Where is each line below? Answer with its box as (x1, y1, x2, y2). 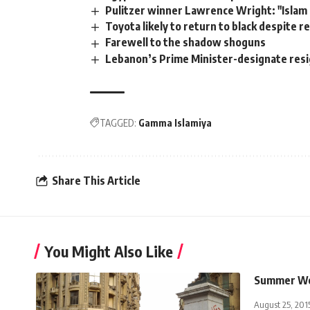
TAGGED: (100, 116, 136, 129)
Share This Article (52, 174, 140, 188)
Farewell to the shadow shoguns (105, 35, 266, 50)
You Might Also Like (44, 241, 173, 261)
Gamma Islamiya (138, 116, 212, 129)
